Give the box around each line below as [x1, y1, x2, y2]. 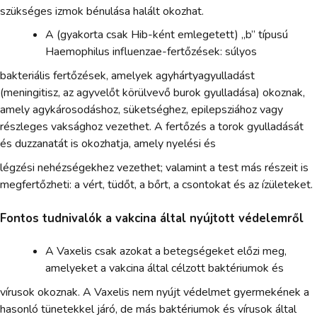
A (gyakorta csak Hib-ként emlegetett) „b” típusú [45, 27, 288, 43]
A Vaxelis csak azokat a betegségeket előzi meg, [45, 243, 287, 260]
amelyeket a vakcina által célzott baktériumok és [45, 260, 284, 277]
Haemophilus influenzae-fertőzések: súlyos [45, 44, 257, 60]
